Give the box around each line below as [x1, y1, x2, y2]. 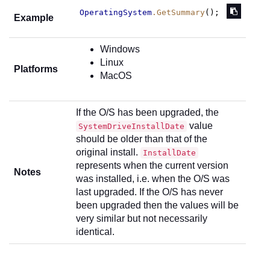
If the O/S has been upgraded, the [76, 107, 219, 118]
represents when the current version [76, 160, 228, 171]
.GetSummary [152, 8, 206, 17]
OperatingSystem [80, 8, 152, 17]
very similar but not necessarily [76, 213, 207, 224]
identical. [76, 227, 115, 237]
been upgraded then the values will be [76, 200, 239, 210]
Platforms [14, 64, 58, 74]
